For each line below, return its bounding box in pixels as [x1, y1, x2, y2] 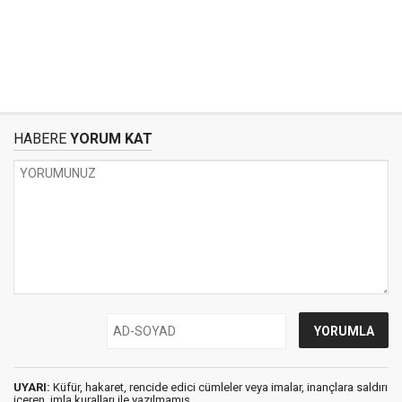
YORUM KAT [66, 130, 153, 147]
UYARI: [13, 380, 50, 394]
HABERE [13, 130, 66, 147]
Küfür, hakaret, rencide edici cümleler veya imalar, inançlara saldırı [50, 380, 388, 394]
